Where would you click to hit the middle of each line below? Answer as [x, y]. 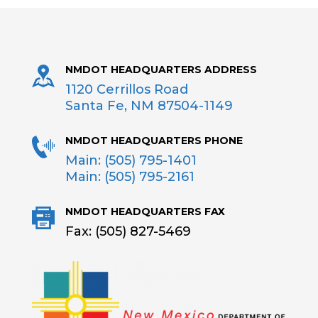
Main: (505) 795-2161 [130, 177]
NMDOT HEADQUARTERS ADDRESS [161, 70]
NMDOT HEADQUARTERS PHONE [154, 141]
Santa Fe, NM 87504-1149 [149, 106]
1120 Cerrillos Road [126, 89]
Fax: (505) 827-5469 [128, 231]
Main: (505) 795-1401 [131, 160]
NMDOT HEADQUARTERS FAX [145, 212]
